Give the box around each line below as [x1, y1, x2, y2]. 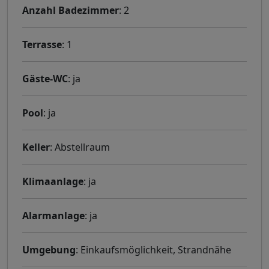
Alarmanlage [22, 208, 85, 222]
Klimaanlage [22, 174, 83, 188]
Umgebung [22, 243, 76, 256]
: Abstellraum [50, 140, 110, 154]
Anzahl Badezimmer [22, 3, 119, 17]
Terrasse [22, 37, 62, 51]
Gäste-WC [22, 71, 68, 85]
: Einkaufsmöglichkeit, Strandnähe [76, 243, 231, 256]
